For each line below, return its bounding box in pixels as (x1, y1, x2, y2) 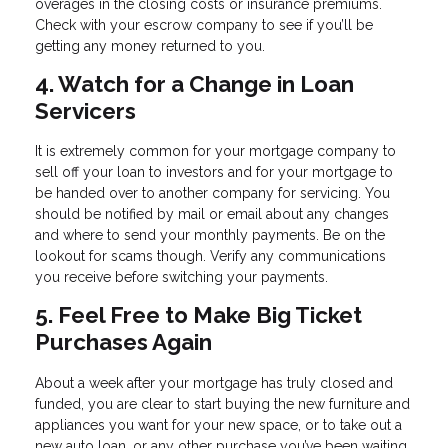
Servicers (35, 97, 136, 124)
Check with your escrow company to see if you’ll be (35, 16, 373, 33)
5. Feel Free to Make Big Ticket (35, 302, 362, 329)
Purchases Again (35, 329, 212, 356)
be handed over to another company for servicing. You (35, 185, 390, 202)
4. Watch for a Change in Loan (35, 70, 354, 97)
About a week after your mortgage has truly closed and (35, 375, 393, 392)
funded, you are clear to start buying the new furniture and (35, 396, 410, 413)
